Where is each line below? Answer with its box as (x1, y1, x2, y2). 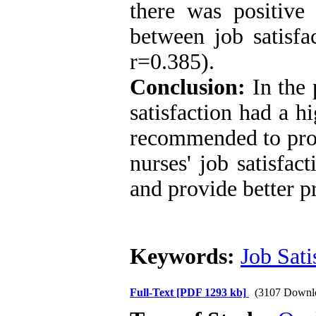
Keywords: (130, 244, 241, 269)
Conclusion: (130, 75, 245, 99)
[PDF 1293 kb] (176, 286, 246, 298)
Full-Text (130, 286, 176, 298)
